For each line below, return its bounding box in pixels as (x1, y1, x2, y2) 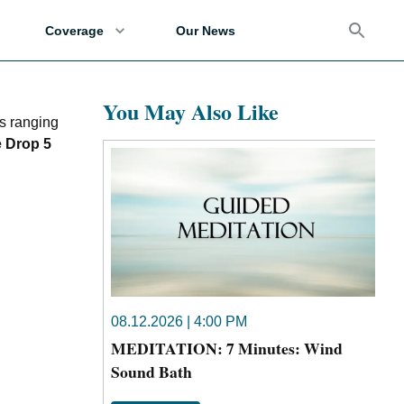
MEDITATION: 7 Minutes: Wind (111, 335, 343, 360)
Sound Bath (111, 359, 192, 383)
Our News (176, 23, 235, 38)
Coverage (45, 23, 104, 38)
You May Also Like (103, 96, 279, 127)
